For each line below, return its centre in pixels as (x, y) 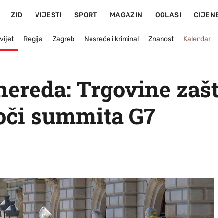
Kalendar (197, 39)
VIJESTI (48, 15)
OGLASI (168, 15)
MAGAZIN (126, 15)
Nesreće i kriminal (111, 39)
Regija (33, 39)
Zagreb (64, 39)
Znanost (161, 39)
